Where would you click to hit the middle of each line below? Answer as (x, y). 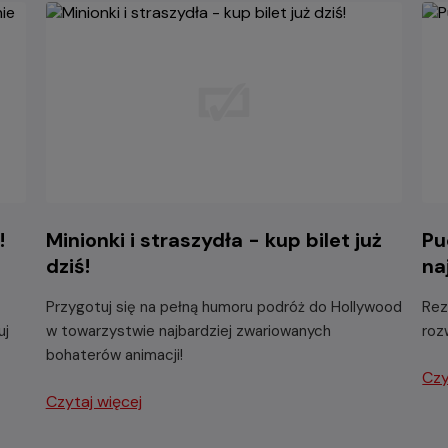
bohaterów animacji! (114, 354)
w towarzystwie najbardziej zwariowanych (188, 330)
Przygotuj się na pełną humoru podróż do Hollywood (223, 306)
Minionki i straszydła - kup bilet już (213, 239)
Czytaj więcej (93, 401)
